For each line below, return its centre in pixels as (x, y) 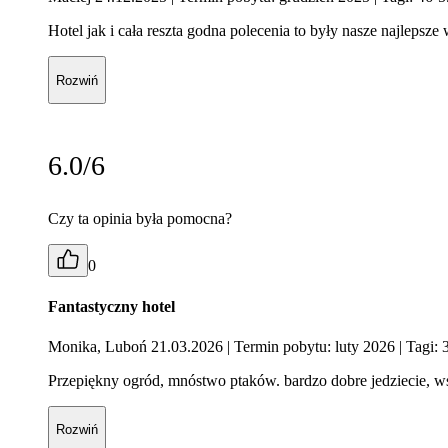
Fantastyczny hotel (111, 307)
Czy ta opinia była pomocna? (140, 218)
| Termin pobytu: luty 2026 (311, 346)
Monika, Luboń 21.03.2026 (137, 346)
